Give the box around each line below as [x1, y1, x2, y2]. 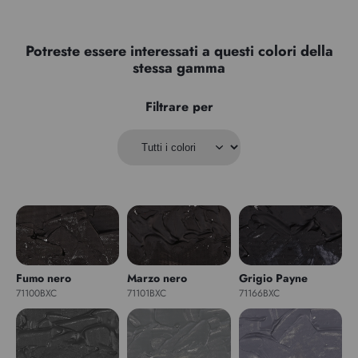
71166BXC [238, 285, 280, 300]
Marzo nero [127, 269, 188, 286]
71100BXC [16, 285, 57, 300]
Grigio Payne [238, 269, 308, 286]
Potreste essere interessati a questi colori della [25, 40, 333, 62]
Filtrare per [145, 97, 213, 116]
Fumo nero [16, 269, 71, 286]
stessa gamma [133, 57, 225, 78]
